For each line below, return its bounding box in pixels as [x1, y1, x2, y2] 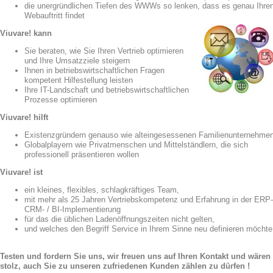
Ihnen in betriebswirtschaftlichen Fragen [24, 66, 165, 75]
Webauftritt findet [24, 11, 85, 20]
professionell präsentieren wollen [24, 150, 139, 159]
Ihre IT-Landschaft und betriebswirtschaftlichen [24, 85, 189, 94]
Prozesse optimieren [24, 95, 97, 104]
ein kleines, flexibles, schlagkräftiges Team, [24, 185, 179, 194]
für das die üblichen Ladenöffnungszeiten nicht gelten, [24, 214, 214, 224]
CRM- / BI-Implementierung [24, 205, 121, 214]
